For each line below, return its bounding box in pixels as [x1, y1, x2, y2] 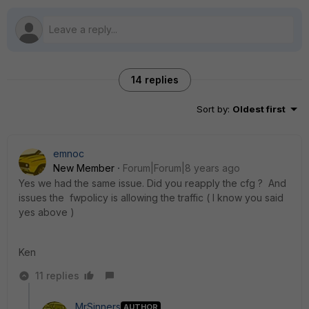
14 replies [130, 74, 179, 86]
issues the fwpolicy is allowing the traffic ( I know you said [19, 192, 283, 203]
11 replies [35, 270, 79, 281]
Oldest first [232, 103, 286, 114]
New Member [53, 162, 114, 174]
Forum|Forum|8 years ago [123, 162, 240, 174]
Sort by [197, 103, 228, 114]
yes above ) [19, 206, 74, 218]
